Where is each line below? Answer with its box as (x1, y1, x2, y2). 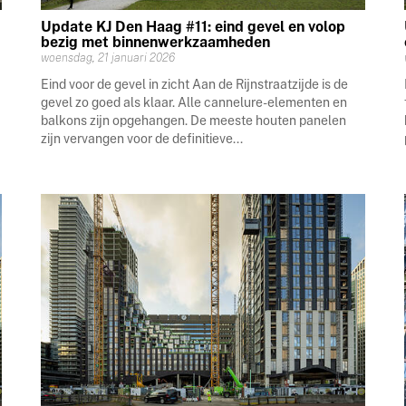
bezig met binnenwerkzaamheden (41, 33, 271, 51)
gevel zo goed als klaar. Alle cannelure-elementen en (41, 94, 348, 110)
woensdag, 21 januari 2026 (41, 50, 176, 64)
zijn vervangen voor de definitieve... (41, 130, 244, 146)
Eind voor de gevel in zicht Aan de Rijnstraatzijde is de (41, 76, 349, 92)
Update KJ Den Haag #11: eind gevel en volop (41, 17, 346, 35)
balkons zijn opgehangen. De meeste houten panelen (41, 112, 347, 128)
